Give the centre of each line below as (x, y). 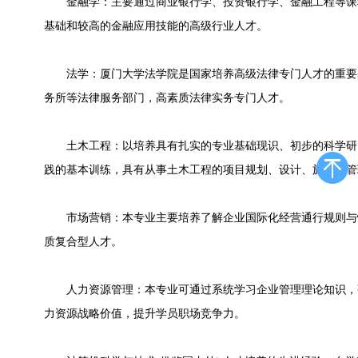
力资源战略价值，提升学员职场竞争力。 (145, 314)
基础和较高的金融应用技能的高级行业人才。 (156, 26)
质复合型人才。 (83, 242)
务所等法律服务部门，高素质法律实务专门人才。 (167, 98)
